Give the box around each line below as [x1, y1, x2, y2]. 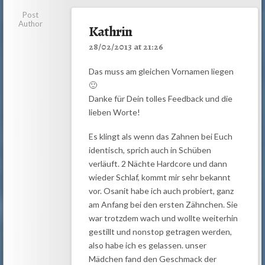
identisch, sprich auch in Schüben [88, 144, 211, 155]
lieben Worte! [88, 106, 140, 117]
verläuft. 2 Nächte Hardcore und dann [88, 158, 227, 169]
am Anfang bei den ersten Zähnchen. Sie [88, 199, 238, 209]
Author [18, 18, 43, 28]
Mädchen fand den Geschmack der [88, 253, 216, 264]
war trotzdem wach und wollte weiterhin [88, 212, 238, 223]
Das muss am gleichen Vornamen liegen [88, 66, 234, 76]
